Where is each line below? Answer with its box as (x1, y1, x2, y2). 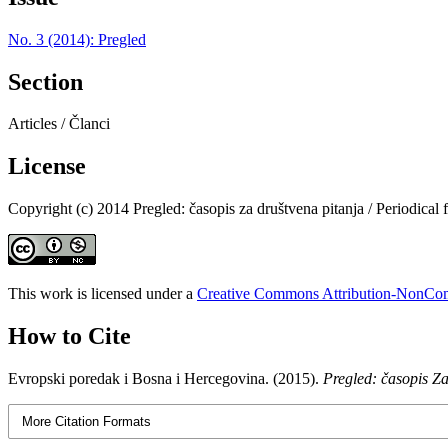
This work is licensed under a (8, 285, 197, 303)
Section (8, 68, 83, 95)
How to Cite (8, 323, 131, 350)
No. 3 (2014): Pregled (8, 30, 146, 48)
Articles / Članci (8, 115, 110, 133)
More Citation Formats (22, 414, 152, 430)
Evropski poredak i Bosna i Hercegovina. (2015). (8, 370, 323, 388)
